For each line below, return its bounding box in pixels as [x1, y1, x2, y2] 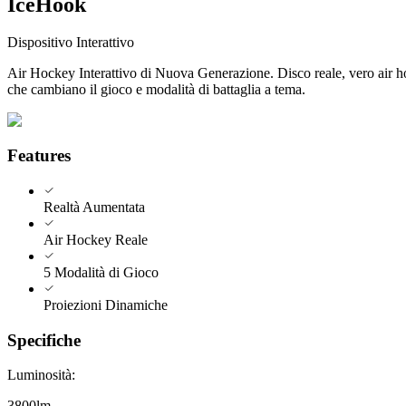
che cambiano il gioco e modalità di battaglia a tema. [7, 82, 305, 98]
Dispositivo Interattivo [7, 34, 134, 51]
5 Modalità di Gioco [43, 264, 159, 280]
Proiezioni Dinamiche [43, 296, 168, 313]
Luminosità [7, 367, 72, 383]
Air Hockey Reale [43, 231, 148, 247]
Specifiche [7, 330, 81, 350]
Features [7, 146, 71, 166]
